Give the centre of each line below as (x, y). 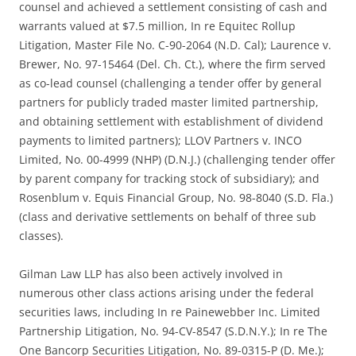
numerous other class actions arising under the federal (166, 293)
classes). (41, 236)
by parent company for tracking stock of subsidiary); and (169, 179)
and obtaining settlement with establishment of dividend (171, 122)
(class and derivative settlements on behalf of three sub (168, 217)
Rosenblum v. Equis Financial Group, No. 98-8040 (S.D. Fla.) (176, 198)
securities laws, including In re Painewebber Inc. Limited (170, 312)
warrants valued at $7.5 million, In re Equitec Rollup (157, 26)
